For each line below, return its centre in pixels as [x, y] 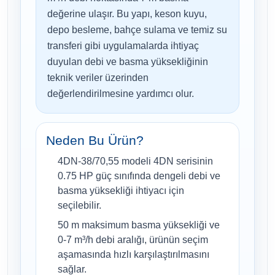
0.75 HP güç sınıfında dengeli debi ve [139, 176]
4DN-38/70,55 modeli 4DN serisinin [135, 161]
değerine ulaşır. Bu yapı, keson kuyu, [127, 14]
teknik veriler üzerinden [98, 78]
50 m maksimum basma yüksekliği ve [139, 225]
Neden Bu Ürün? [95, 141]
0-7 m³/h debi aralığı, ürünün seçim [133, 240]
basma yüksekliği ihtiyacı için [121, 191]
